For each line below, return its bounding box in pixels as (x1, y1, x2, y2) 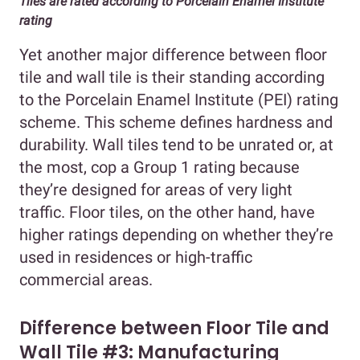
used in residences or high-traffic (19, 247, 252, 267)
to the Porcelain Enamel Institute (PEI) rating (19, 90, 338, 109)
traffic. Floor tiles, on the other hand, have (19, 202, 315, 222)
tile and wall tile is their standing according (19, 67, 325, 87)
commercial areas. (19, 270, 153, 289)
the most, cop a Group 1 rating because (19, 157, 300, 177)
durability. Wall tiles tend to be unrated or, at (19, 135, 333, 154)
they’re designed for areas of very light (19, 180, 292, 199)
